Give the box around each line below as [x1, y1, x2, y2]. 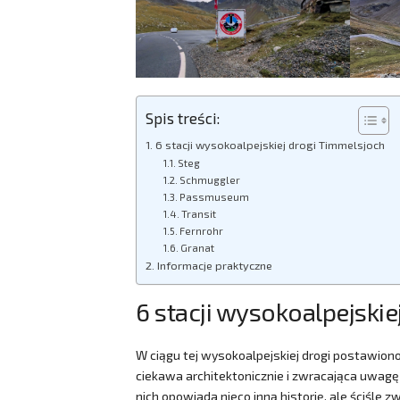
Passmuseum [179, 191, 250, 204]
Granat [180, 242, 215, 254]
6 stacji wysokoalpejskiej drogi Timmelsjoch [154, 137, 385, 153]
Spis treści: [146, 108, 220, 127]
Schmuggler [179, 174, 241, 187]
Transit [181, 208, 217, 221]
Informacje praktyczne [156, 258, 272, 273]
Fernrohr [179, 225, 224, 237]
